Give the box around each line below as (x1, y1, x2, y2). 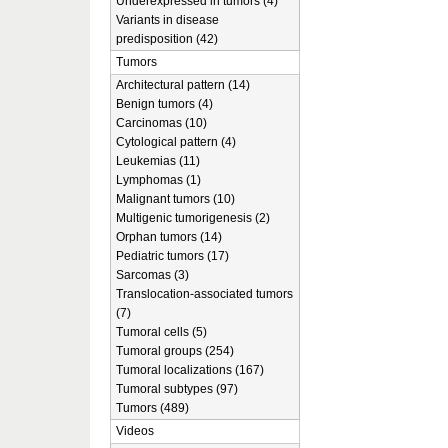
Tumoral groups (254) (116, 344, 234, 358)
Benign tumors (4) (116, 97, 213, 111)
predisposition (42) (116, 32, 218, 46)
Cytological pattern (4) (116, 135, 236, 149)
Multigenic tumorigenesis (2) (116, 211, 270, 225)
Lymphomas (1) (116, 173, 201, 187)
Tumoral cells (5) (116, 325, 207, 339)
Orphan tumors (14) (116, 230, 222, 244)
